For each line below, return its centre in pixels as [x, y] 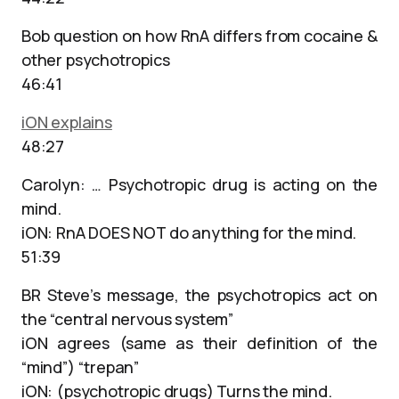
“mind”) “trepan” [81, 367]
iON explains [67, 122]
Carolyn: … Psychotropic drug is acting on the [199, 184]
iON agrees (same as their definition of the [199, 343]
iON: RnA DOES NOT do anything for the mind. [189, 232]
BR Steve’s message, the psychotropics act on [199, 295]
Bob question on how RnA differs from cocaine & [199, 36]
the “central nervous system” [127, 319]
